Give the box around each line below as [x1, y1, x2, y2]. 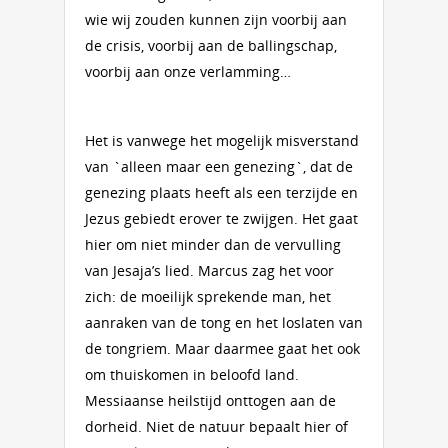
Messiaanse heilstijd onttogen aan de [85, 391, 336, 410]
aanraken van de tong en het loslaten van [85, 313, 363, 332]
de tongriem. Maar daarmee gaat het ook [85, 339, 360, 358]
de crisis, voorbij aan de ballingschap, [85, 36, 337, 55]
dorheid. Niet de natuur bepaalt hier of [85, 417, 348, 436]
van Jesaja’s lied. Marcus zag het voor [85, 261, 334, 280]
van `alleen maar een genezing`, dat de [85, 157, 353, 176]
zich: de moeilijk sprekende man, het [85, 287, 331, 306]
